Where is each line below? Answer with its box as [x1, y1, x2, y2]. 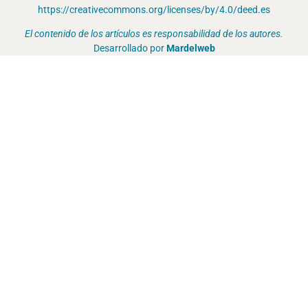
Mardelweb [166, 43, 215, 55]
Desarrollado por [93, 43, 166, 55]
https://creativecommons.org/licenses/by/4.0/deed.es [38, 3, 270, 16]
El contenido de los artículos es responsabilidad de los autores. [25, 28, 283, 41]
